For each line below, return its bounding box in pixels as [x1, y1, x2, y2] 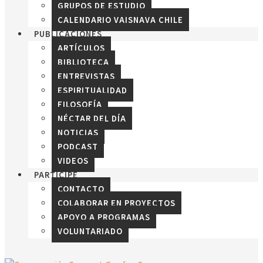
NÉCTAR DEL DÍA [58, 113, 126, 124]
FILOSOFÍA [58, 99, 102, 110]
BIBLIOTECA [58, 56, 109, 68]
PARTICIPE [34, 169, 78, 180]
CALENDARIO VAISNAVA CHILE [58, 14, 183, 25]
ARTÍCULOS [58, 42, 105, 53]
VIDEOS [58, 155, 89, 166]
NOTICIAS [58, 127, 99, 138]
